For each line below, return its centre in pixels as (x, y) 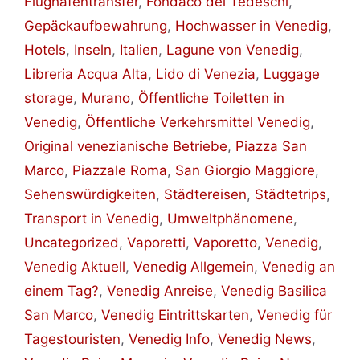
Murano (106, 98)
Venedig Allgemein (194, 266)
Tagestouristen (72, 339)
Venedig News (265, 339)
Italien (139, 49)
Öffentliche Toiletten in (211, 98)
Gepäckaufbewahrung (96, 25)
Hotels (45, 49)
